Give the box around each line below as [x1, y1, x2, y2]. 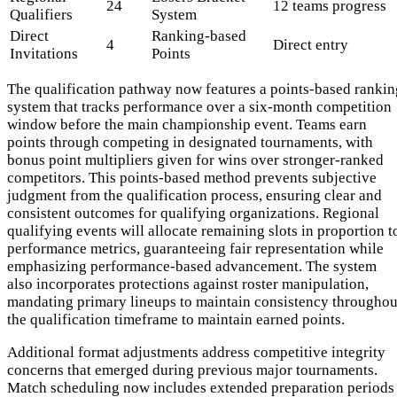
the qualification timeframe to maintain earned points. [7, 311, 345, 329]
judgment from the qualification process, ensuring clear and [7, 187, 382, 205]
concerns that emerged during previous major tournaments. [7, 362, 378, 379]
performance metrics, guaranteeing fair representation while [7, 240, 384, 258]
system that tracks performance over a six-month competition [7, 98, 392, 116]
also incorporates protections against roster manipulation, [7, 276, 369, 293]
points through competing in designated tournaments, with [7, 134, 373, 152]
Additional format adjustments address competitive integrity [7, 344, 385, 362]
